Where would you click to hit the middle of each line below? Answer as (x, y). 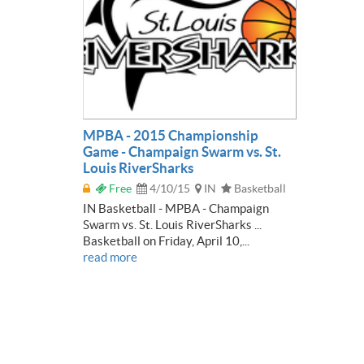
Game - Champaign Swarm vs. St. (182, 152)
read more (110, 258)
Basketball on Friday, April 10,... (166, 241)
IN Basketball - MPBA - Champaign (176, 209)
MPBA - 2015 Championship (171, 136)
